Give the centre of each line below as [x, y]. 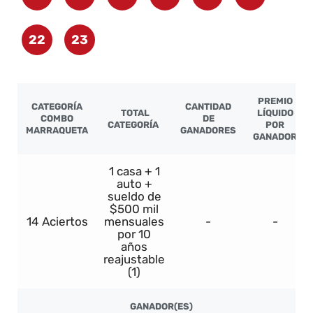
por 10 [134, 234]
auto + [134, 184]
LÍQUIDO [275, 113]
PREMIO [275, 101]
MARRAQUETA [57, 131]
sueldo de [134, 197]
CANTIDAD [208, 107]
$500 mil [134, 209]
